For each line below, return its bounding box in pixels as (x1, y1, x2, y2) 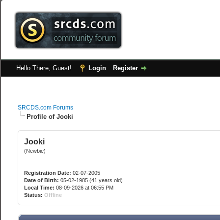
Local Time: (24, 185, 55, 191)
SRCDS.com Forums (18, 104, 74, 111)
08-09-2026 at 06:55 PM (55, 185, 114, 191)
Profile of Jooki (27, 113, 74, 120)
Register (113, 64, 138, 72)
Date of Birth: (24, 177, 59, 183)
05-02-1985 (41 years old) (59, 177, 123, 183)
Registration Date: (24, 170, 72, 176)
